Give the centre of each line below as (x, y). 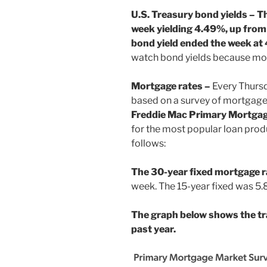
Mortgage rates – (171, 86)
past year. (153, 229)
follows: (148, 143)
